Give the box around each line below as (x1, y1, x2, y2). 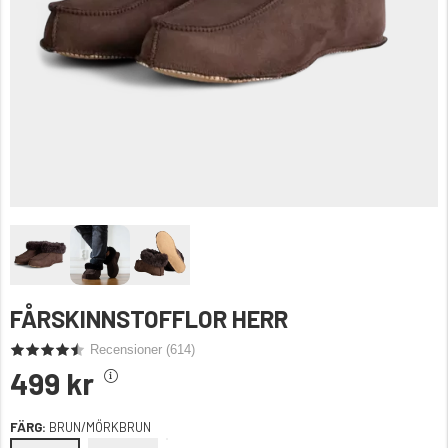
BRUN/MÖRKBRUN (49, 419, 151, 435)
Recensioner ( (90, 342, 170, 357)
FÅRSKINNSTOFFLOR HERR (10, 304, 288, 333)
